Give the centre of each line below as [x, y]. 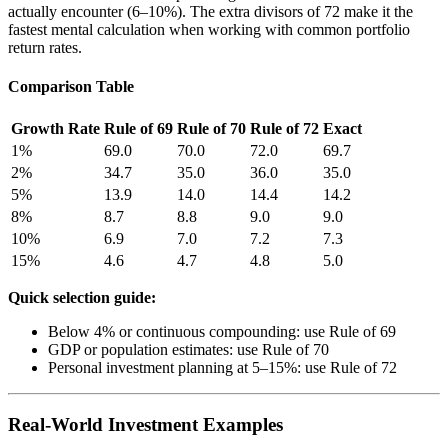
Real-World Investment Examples [145, 424]
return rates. [45, 47]
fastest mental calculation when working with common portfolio [209, 29]
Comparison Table [71, 86]
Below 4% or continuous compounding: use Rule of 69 [222, 332]
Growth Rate [55, 129]
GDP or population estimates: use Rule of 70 [188, 350]
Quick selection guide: [82, 298]
